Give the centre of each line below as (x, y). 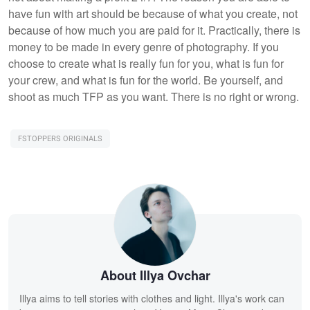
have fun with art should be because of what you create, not (153, 14)
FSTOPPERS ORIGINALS (60, 139)
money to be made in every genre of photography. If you (144, 47)
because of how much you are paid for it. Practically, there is (154, 30)
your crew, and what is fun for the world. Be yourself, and (146, 80)
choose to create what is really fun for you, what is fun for (146, 64)
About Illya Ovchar (155, 276)
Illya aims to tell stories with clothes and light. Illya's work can (152, 299)
